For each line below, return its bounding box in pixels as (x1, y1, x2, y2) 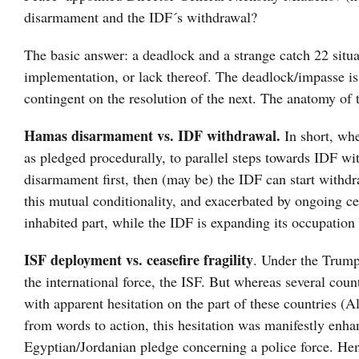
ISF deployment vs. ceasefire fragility (24, 249, 253, 271)
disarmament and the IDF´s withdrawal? (24, 7, 257, 27)
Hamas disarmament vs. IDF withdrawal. (24, 125, 284, 147)
